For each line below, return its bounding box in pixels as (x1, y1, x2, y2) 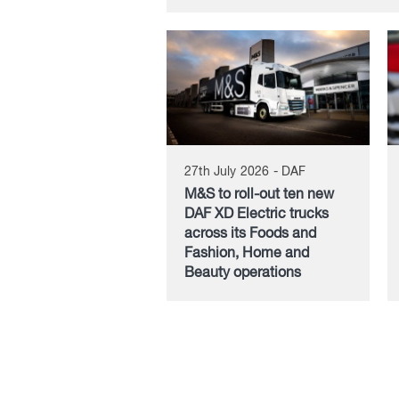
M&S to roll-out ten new (184, 187, 334, 202)
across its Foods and (184, 226, 316, 241)
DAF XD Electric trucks (184, 207, 329, 222)
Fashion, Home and (184, 246, 309, 261)
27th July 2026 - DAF (184, 165, 306, 178)
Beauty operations (184, 265, 301, 281)
